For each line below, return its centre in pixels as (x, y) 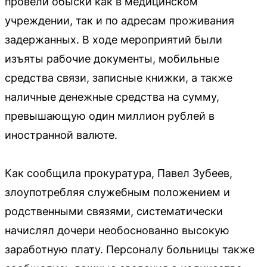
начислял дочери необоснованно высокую (117, 230)
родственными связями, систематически (114, 211)
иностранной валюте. (61, 135)
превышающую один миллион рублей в (110, 116)
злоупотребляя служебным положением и (117, 192)
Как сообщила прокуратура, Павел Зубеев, (119, 173)
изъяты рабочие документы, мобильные (112, 58)
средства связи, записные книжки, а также (119, 77)
